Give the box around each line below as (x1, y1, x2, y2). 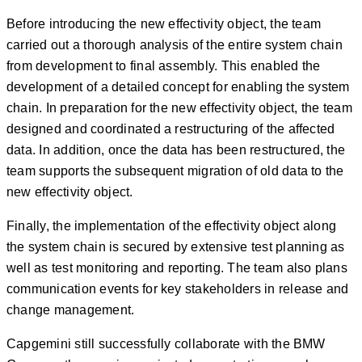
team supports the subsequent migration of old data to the (6, 163, 344, 178)
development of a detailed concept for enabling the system (6, 79, 350, 94)
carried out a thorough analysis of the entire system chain (6, 37, 343, 52)
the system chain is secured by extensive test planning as (6, 239, 345, 254)
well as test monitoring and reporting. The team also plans (6, 260, 347, 275)
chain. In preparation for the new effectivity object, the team (6, 100, 352, 115)
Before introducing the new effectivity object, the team (6, 16, 322, 31)
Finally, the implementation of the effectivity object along (6, 218, 337, 233)
